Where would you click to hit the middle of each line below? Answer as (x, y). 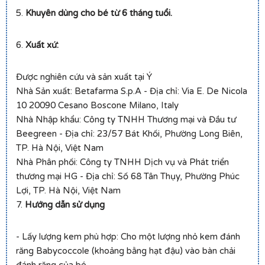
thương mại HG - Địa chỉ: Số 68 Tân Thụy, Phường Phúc (128, 177)
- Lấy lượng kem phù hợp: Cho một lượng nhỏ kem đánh (128, 237)
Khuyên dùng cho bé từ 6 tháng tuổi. (99, 13)
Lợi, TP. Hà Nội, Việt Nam (68, 191)
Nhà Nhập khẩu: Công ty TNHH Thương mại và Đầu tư (126, 120)
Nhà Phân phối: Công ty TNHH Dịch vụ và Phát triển (122, 162)
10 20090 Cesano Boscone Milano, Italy (97, 106)
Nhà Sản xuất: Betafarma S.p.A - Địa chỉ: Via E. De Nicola (132, 91)
